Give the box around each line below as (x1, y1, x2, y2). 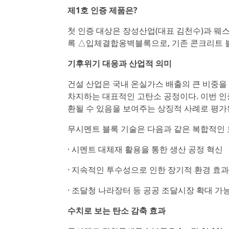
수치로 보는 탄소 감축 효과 (67, 205, 166, 216)
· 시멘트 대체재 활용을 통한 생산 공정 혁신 (67, 144, 223, 155)
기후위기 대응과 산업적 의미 (67, 58, 172, 69)
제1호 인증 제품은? (67, 5, 138, 16)
